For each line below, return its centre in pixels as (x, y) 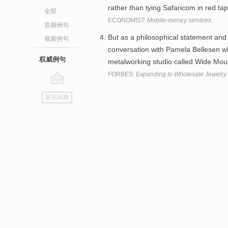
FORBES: (122, 75)
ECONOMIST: (127, 20)
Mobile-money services (179, 20)
